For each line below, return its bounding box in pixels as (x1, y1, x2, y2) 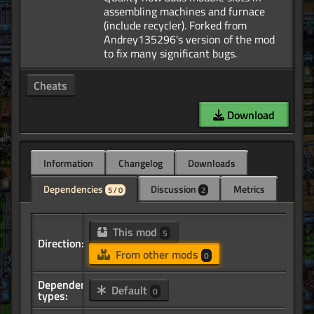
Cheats (34, 77, 67, 95)
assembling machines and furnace (104, 3, 265, 20)
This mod (109, 224, 160, 241)
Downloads (188, 156, 235, 171)
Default (108, 282, 150, 299)
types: (38, 287, 68, 305)
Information (43, 156, 93, 171)
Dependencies (43, 182, 105, 197)
